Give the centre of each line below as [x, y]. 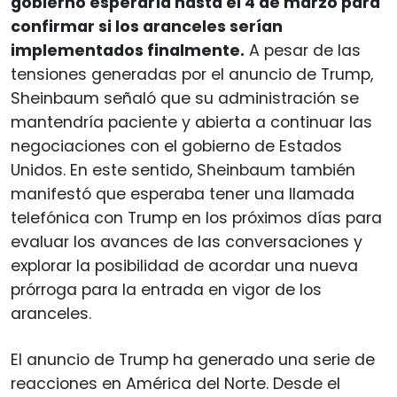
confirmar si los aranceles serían [147, 26]
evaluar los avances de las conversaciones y [187, 241]
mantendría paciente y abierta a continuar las [191, 122]
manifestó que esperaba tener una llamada [183, 194]
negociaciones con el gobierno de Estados [176, 146]
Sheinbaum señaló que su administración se [185, 98]
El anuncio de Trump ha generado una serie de [193, 359]
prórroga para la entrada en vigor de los [166, 289]
